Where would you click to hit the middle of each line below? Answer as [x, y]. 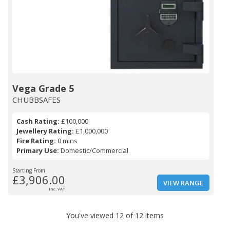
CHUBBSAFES [36, 100]
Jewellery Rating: [45, 131]
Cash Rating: [38, 121]
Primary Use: [38, 151]
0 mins [67, 141]
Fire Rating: [36, 141]
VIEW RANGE [183, 183]
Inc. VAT [57, 189]
